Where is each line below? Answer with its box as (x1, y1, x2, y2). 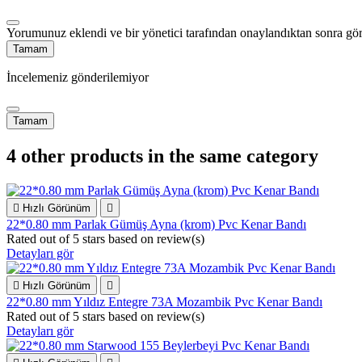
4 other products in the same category (6, 145, 318, 167)
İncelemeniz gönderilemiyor (6, 70, 149, 85)
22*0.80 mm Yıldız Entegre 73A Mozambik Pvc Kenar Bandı (6, 295, 322, 309)
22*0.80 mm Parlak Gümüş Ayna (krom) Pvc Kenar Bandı (6, 217, 306, 232)
